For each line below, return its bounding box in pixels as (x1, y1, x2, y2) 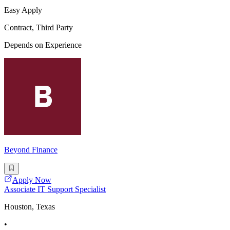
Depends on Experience (4, 41, 82, 50)
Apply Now (12, 175, 51, 184)
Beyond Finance (4, 145, 57, 155)
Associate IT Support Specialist (4, 184, 106, 194)
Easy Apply (4, 6, 42, 15)
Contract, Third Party (4, 23, 73, 32)
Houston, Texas (4, 202, 55, 211)
